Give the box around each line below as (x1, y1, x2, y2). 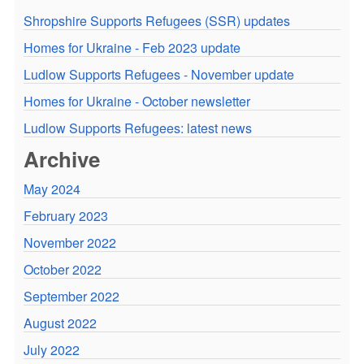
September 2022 (23, 286, 119, 305)
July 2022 (23, 340, 80, 359)
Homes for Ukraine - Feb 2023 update (23, 37, 240, 57)
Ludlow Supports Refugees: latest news (23, 118, 252, 137)
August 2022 (23, 313, 97, 332)
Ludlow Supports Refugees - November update (23, 64, 294, 84)
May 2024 (23, 179, 80, 198)
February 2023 (23, 206, 108, 225)
